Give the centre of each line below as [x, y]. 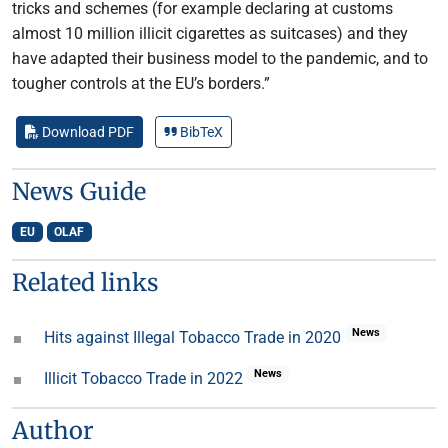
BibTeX [200, 132]
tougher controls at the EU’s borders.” [141, 83]
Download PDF [86, 132]
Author [53, 430]
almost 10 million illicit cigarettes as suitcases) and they [210, 33]
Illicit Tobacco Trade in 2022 [145, 378]
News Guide [79, 191]
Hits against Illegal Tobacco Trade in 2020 [194, 337]
